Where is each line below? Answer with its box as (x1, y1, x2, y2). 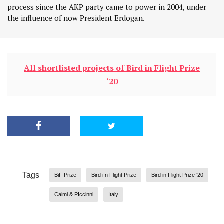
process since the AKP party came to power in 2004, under (7, 2, 206, 12)
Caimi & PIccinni (54, 191, 93, 198)
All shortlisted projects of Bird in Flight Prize (24, 62, 200, 74)
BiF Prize (54, 172, 76, 178)
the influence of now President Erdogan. (7, 13, 145, 23)
